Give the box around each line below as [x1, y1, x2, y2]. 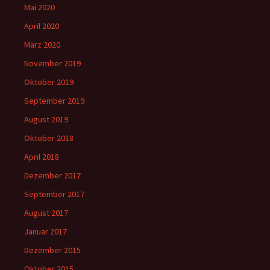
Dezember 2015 [24, 245, 81, 256]
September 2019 [24, 95, 84, 106]
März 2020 [24, 39, 60, 50]
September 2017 [24, 189, 84, 199]
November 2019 [24, 58, 81, 69]
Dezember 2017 [24, 170, 81, 181]
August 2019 [24, 114, 68, 125]
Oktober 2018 [24, 133, 74, 143]
